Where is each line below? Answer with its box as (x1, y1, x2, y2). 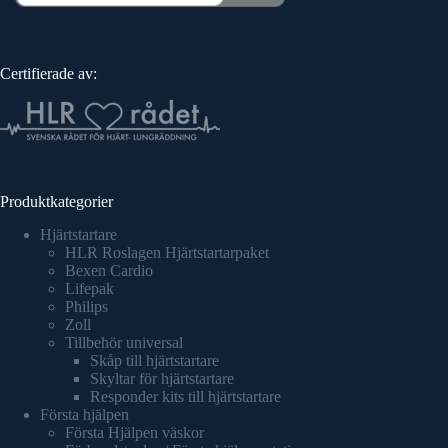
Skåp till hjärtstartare (90, 351, 219, 369)
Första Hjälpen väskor (65, 423, 204, 441)
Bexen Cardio (65, 261, 153, 279)
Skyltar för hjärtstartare (90, 369, 234, 387)
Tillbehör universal (65, 333, 183, 351)
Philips (65, 297, 108, 315)
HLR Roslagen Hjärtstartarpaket (65, 243, 269, 261)
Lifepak (65, 279, 114, 297)
